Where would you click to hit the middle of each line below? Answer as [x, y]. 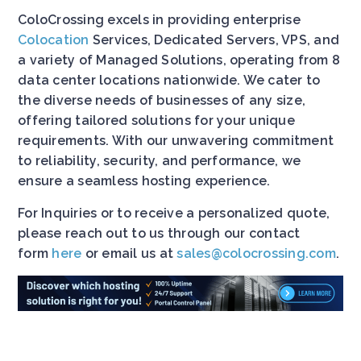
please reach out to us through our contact [159, 233]
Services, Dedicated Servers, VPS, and [214, 39]
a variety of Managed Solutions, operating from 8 [179, 60]
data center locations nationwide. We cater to [169, 80]
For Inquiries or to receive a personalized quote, [174, 213]
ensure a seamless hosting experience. [144, 180]
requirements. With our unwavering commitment [176, 140]
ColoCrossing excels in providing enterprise [159, 19]
